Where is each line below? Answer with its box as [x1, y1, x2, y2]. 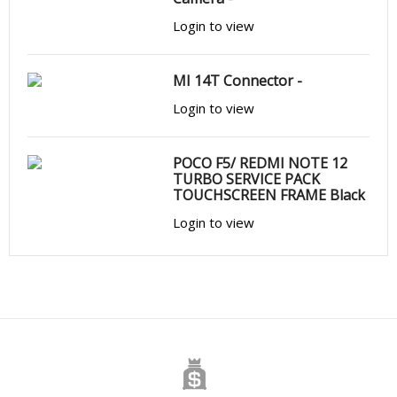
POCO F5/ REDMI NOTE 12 [173, 153, 348, 173]
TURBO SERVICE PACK [173, 169, 321, 189]
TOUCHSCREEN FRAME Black [173, 185, 366, 205]
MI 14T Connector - [173, 71, 303, 90]
